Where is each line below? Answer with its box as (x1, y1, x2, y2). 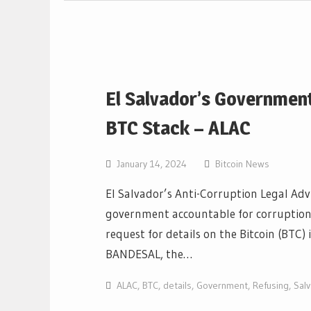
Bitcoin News (215, 158, 269, 170)
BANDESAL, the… (106, 246, 192, 261)
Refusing (253, 279, 289, 292)
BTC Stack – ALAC (106, 116, 251, 140)
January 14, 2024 (117, 158, 187, 170)
